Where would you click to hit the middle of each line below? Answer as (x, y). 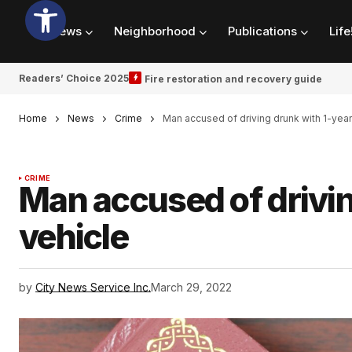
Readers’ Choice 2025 (74, 78)
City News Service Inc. (93, 288)
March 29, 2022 (191, 288)
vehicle (74, 237)
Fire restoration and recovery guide (233, 79)
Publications (262, 31)
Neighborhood (155, 31)
